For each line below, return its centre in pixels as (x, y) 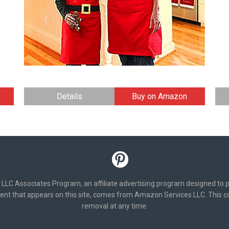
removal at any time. (114, 206)
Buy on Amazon (160, 97)
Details (69, 97)
